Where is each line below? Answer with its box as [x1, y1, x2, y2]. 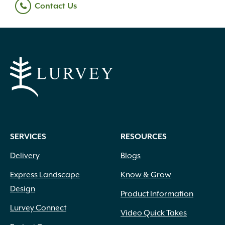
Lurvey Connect [10, 203, 66, 213]
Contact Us [35, 1, 77, 11]
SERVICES [10, 132, 46, 142]
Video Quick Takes [121, 208, 187, 218]
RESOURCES [121, 132, 167, 142]
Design [10, 184, 35, 194]
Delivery [10, 151, 40, 161]
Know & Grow [121, 170, 171, 180]
